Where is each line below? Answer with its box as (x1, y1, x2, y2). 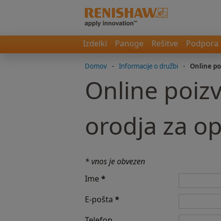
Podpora (186, 38, 219, 49)
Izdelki (83, 38, 107, 49)
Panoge (115, 38, 144, 49)
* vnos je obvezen (85, 156, 145, 167)
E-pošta (85, 194, 115, 205)
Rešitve (151, 38, 178, 49)
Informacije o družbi (119, 62, 178, 71)
